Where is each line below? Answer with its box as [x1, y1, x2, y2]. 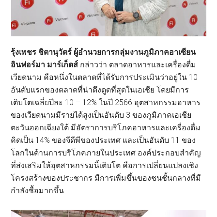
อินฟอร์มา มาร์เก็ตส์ [11, 60, 80, 69]
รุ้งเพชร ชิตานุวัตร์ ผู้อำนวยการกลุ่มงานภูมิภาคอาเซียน [11, 47, 196, 57]
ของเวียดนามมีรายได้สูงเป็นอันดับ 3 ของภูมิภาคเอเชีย [11, 110, 192, 120]
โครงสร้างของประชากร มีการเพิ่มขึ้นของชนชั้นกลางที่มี [11, 173, 201, 183]
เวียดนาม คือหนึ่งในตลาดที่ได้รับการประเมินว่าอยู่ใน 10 [11, 72, 198, 82]
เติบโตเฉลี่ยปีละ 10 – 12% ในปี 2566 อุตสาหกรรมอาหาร [11, 97, 201, 107]
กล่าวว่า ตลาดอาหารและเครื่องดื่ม [80, 60, 197, 69]
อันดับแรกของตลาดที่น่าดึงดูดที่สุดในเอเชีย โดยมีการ [11, 85, 189, 94]
